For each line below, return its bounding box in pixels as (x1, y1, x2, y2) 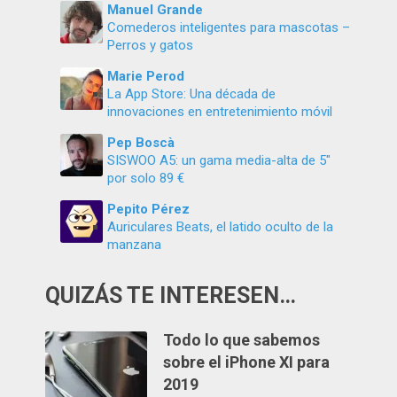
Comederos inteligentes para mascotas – (107, 19, 351, 36)
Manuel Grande (107, 2, 204, 19)
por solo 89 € (107, 170, 185, 187)
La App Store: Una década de (107, 86, 276, 103)
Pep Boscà (107, 135, 175, 152)
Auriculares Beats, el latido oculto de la (107, 219, 334, 236)
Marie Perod (107, 68, 185, 85)
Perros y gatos (107, 37, 194, 54)
